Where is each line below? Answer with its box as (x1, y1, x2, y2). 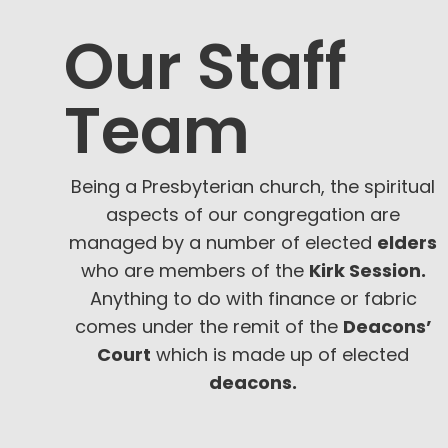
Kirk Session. (308, 257, 426, 283)
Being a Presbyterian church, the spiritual (71, 173, 436, 199)
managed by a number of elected (69, 229, 378, 255)
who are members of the (80, 257, 309, 283)
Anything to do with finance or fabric (89, 285, 417, 311)
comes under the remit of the (74, 313, 343, 339)
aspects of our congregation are (106, 201, 401, 227)
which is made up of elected (151, 341, 410, 367)
